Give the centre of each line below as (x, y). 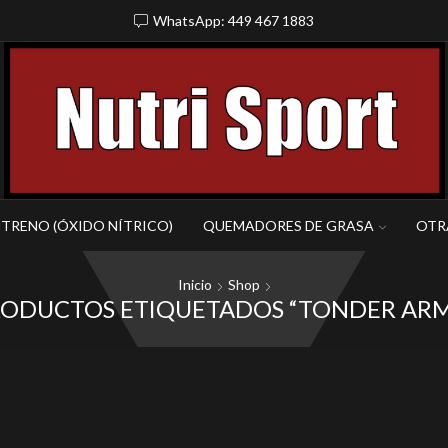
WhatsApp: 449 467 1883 (233, 20)
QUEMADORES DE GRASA (288, 225)
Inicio (194, 284)
